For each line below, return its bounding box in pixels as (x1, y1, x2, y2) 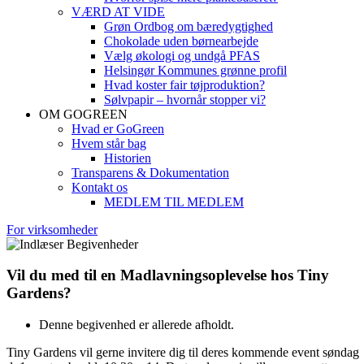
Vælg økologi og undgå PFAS (104, 48, 260, 63)
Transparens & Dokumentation (71, 165, 229, 180)
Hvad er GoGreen (71, 121, 164, 136)
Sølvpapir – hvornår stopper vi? (104, 92, 266, 106)
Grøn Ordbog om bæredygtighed (104, 19, 273, 33)
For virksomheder (6, 222, 97, 236)
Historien (104, 150, 151, 165)
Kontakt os (71, 180, 128, 194)
